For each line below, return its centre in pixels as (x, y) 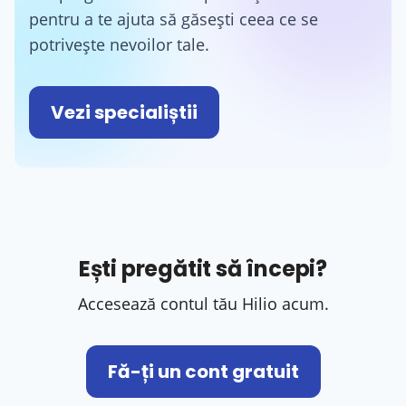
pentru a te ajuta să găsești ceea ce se (174, 19)
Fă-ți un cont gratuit (203, 371)
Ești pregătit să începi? (203, 268)
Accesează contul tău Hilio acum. (203, 303)
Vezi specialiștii (124, 112)
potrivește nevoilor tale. (119, 44)
